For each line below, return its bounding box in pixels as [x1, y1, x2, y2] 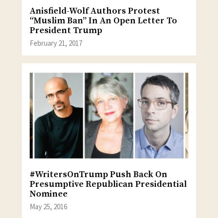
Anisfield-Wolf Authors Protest [29, 5, 160, 17]
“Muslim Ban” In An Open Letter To [29, 15, 177, 26]
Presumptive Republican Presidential [29, 178, 187, 190]
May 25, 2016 [29, 202, 67, 212]
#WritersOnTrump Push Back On [29, 168, 167, 180]
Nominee [29, 188, 68, 200]
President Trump [29, 24, 102, 36]
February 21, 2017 [29, 38, 82, 48]
